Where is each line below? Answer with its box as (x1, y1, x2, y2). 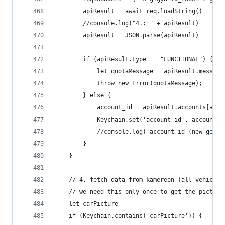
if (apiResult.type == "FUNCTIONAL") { (83, 56, 213, 63)
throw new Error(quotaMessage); (97, 80, 202, 87)
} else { (83, 92, 111, 99)
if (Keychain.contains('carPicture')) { (69, 212, 202, 219)
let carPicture (69, 200, 118, 207)
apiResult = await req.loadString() (83, 8, 202, 15)
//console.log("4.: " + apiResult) (83, 20, 199, 27)
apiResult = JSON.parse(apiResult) (83, 32, 199, 39)
